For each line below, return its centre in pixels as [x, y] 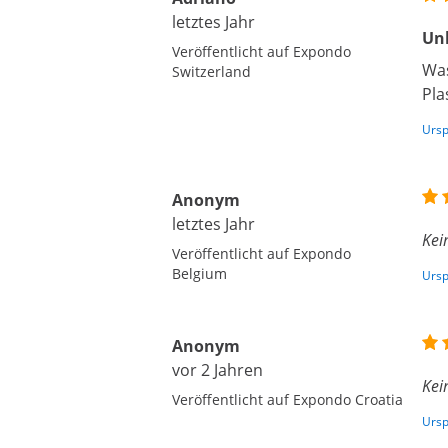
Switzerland [211, 71]
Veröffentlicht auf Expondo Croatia [287, 399]
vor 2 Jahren [217, 370]
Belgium [199, 273]
